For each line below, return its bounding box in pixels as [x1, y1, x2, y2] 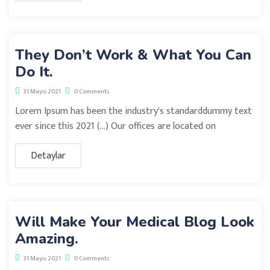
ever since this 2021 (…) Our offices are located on [15, 118, 216, 134]
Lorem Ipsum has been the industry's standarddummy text [15, 102, 252, 119]
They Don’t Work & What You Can [15, 45, 251, 64]
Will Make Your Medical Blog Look [15, 212, 254, 231]
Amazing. [15, 228, 78, 248]
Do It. [15, 61, 53, 81]
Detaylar [31, 147, 66, 164]
